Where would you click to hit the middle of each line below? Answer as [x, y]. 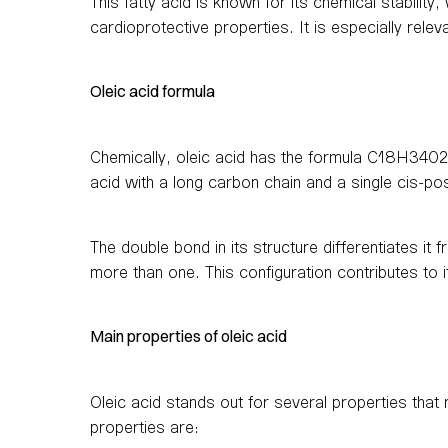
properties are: [144, 426]
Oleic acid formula [152, 90]
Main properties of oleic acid [188, 335]
